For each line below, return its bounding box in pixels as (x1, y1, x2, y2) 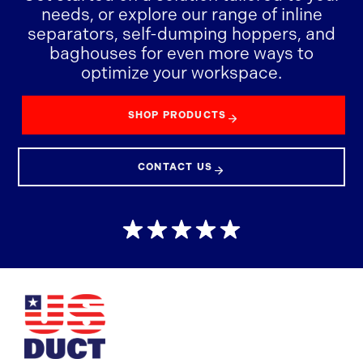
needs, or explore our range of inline (41, 4, 322, 24)
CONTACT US (138, 161, 212, 173)
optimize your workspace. (81, 62, 282, 83)
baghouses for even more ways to (49, 43, 314, 63)
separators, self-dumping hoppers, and (28, 23, 335, 44)
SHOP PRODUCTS (127, 109, 227, 121)
